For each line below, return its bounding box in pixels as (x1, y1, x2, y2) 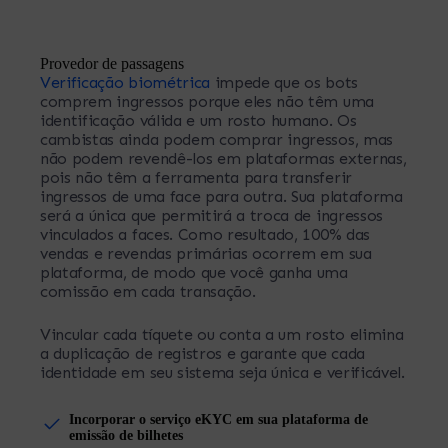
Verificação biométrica (40, 72, 210, 92)
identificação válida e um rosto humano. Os (40, 110, 357, 130)
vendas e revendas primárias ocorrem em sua (40, 243, 372, 263)
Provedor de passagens (40, 54, 184, 72)
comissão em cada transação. (40, 281, 256, 301)
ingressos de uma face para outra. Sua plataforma (40, 186, 403, 206)
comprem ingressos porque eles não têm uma (40, 91, 374, 111)
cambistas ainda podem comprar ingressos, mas (40, 129, 393, 149)
